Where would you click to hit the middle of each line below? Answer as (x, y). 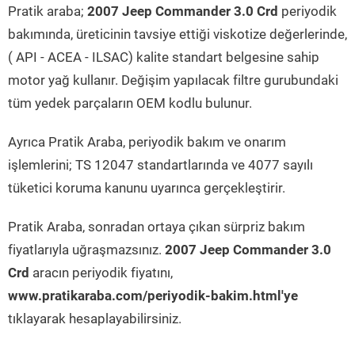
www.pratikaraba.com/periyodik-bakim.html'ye (153, 296)
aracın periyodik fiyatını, (103, 273)
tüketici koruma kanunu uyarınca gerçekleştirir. (147, 188)
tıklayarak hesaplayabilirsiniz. (95, 319)
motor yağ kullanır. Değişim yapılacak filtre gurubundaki (173, 80)
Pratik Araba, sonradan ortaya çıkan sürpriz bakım (157, 227)
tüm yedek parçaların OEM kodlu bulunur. (130, 103)
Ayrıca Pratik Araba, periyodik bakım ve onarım (147, 142)
